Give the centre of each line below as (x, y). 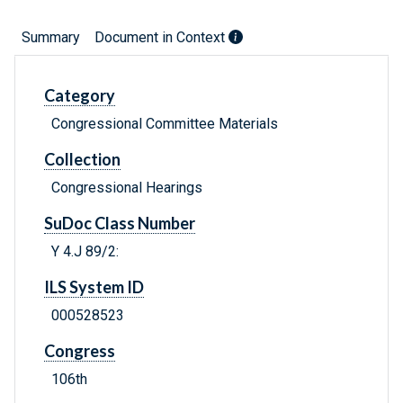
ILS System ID (94, 287)
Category (80, 96)
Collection (82, 160)
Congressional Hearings (127, 188)
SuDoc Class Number (120, 224)
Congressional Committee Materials (165, 124)
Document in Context (161, 38)
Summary (51, 38)
